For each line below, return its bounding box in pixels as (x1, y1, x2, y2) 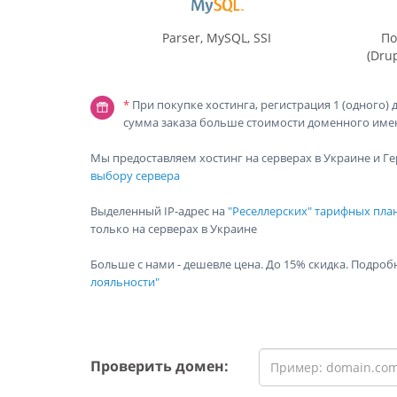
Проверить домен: (90, 356, 229, 376)
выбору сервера (90, 167, 180, 183)
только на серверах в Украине (90, 221, 257, 237)
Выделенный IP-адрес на (90, 203, 228, 219)
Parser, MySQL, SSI (162, 29, 271, 46)
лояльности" (90, 274, 160, 290)
